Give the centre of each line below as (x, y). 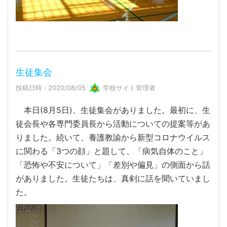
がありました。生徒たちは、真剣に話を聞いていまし (113, 179)
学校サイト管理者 (128, 87)
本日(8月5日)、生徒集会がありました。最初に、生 (113, 110)
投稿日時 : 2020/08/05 (53, 87)
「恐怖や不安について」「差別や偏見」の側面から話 (113, 165)
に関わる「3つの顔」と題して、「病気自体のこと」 (111, 151)
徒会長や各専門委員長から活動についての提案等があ (113, 124)
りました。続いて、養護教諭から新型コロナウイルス (113, 138)
